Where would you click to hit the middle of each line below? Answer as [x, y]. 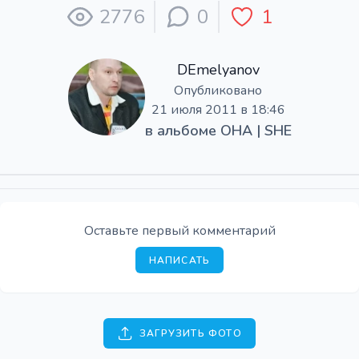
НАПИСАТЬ [179, 260]
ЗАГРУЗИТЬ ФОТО [191, 333]
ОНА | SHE [256, 131]
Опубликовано [218, 91]
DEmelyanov [218, 70]
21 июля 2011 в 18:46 [218, 110]
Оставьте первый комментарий [179, 231]
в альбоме [182, 131]
